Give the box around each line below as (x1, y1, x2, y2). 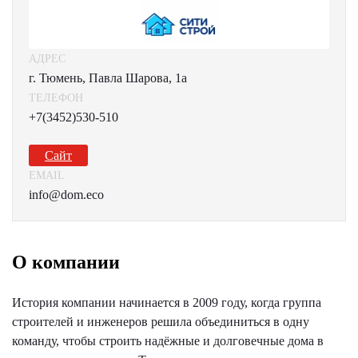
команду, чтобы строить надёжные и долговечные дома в (12, 334, 324, 348)
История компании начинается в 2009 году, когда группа (12, 296, 321, 309)
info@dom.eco (29, 188, 104, 201)
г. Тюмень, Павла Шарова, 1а (29, 71, 187, 85)
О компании (12, 252, 120, 272)
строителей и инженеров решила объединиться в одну (12, 315, 309, 328)
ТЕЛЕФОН (29, 92, 83, 104)
